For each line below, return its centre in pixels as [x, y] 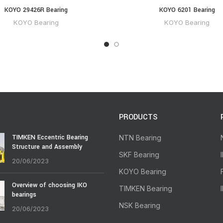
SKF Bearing [139, 155]
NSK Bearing [140, 206]
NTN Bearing [140, 138]
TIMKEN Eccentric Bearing [50, 138]
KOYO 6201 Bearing [187, 10]
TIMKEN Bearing [146, 189]
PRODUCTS [138, 117]
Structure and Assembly [47, 147]
